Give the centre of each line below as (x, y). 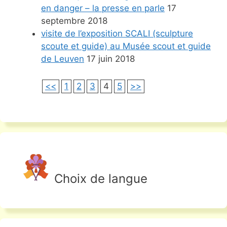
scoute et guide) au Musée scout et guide (126, 46)
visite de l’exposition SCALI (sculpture (117, 34)
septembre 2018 (74, 21)
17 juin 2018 (109, 59)
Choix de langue (99, 179)
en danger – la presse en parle (103, 8)
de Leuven (63, 59)
